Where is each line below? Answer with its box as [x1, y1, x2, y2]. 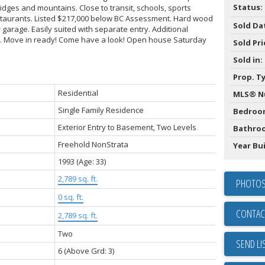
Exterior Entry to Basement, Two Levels [57, 121, 196, 132]
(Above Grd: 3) [63, 245, 114, 256]
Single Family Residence [57, 104, 144, 115]
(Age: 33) [76, 156, 106, 167]
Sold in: [232, 54, 263, 65]
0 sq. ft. [57, 191, 83, 202]
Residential [57, 87, 98, 98]
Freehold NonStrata [57, 138, 128, 150]
